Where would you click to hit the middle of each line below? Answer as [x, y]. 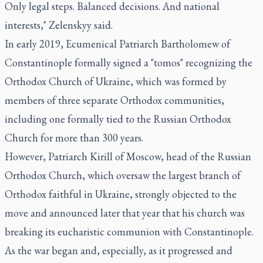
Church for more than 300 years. [74, 138]
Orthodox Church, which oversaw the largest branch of [123, 175]
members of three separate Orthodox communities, [114, 100]
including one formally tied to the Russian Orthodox [118, 119]
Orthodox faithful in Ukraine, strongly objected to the [121, 194]
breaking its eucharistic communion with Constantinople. [129, 232]
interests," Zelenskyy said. [59, 25]
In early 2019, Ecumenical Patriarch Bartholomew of [117, 44]
